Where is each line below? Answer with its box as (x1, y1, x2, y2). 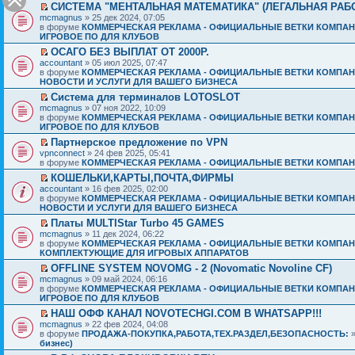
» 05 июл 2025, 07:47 (82, 58, 167, 67)
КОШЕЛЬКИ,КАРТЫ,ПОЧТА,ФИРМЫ (51, 172, 234, 184)
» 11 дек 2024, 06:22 (82, 229, 164, 239)
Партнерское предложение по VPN (51, 136, 227, 148)
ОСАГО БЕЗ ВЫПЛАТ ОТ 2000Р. (51, 46, 209, 58)
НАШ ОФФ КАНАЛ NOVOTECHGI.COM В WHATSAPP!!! (51, 307, 322, 319)
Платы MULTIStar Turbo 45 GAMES (51, 217, 224, 229)
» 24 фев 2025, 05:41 (85, 148, 170, 158)
